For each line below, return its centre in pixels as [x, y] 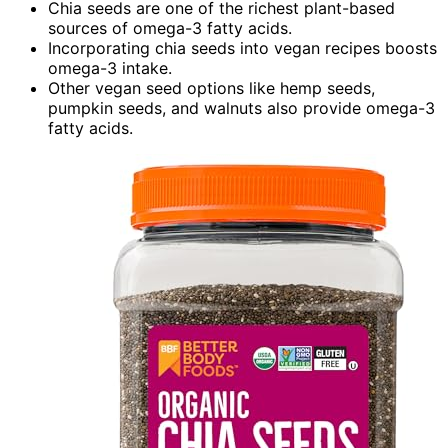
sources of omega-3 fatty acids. [170, 28]
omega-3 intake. [110, 68]
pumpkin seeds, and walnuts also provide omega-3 [241, 108]
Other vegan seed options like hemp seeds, [211, 88]
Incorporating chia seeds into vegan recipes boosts [242, 48]
